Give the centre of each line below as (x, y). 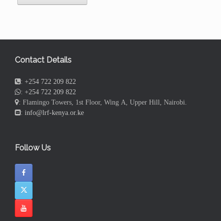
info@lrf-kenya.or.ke (54, 113)
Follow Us (33, 148)
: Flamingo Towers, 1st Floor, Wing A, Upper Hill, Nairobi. (103, 102)
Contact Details (43, 60)
